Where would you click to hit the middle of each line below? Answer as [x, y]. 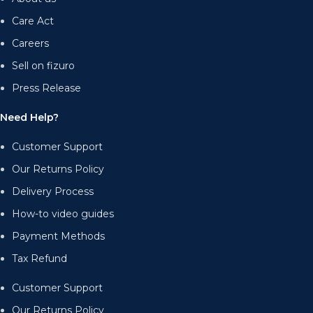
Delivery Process [53, 191]
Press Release [47, 88]
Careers [31, 43]
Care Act [33, 21]
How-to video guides [63, 213]
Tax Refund [40, 258]
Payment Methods [59, 236]
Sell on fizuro [44, 65]
